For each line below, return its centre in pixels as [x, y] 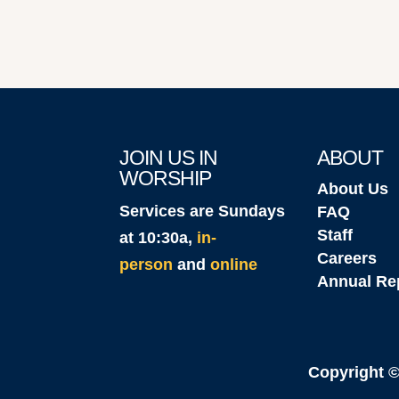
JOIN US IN [169, 158]
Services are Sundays [203, 212]
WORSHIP [166, 179]
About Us [352, 189]
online [234, 265]
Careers [346, 259]
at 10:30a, [159, 238]
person [147, 265]
